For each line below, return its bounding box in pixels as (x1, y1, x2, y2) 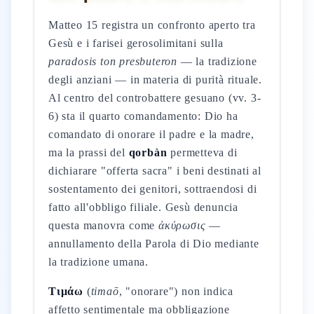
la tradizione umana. (48, 256, 149, 268)
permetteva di (167, 146, 238, 158)
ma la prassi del (48, 146, 129, 158)
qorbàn (128, 146, 168, 158)
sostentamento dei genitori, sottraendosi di (48, 183, 257, 195)
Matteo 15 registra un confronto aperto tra (48, 19, 256, 31)
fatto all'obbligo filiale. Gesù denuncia (48, 201, 239, 213)
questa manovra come (48, 219, 159, 231)
